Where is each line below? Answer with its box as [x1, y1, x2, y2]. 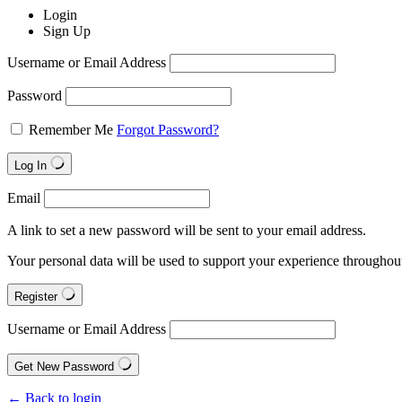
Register [14, 290, 61, 303]
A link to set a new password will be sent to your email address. [7, 223, 366, 238]
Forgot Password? [117, 122, 219, 137]
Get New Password [14, 360, 118, 373]
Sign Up [43, 23, 91, 39]
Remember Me [29, 122, 113, 137]
